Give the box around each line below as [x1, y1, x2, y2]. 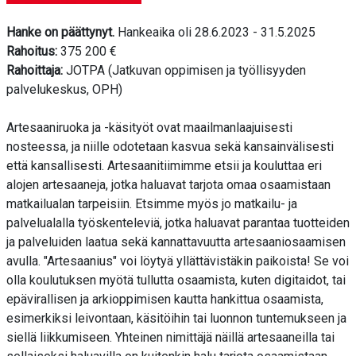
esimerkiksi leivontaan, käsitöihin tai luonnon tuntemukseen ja [6, 311, 346, 327]
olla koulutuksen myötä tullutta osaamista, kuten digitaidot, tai [6, 273, 346, 288]
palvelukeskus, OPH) [6, 82, 122, 98]
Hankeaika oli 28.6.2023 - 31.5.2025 [118, 25, 315, 41]
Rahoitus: [6, 44, 57, 60]
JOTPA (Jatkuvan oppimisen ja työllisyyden [63, 63, 306, 79]
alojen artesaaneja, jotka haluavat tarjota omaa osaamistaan [6, 177, 331, 193]
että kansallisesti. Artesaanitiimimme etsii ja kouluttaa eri [6, 158, 322, 174]
